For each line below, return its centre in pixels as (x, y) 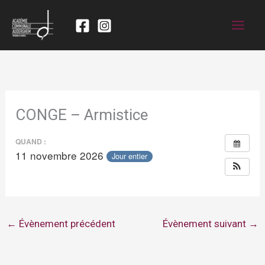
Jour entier (130, 156)
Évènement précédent (66, 223)
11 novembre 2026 (61, 155)
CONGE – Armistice (82, 114)
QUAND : (31, 141)
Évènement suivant (205, 223)
